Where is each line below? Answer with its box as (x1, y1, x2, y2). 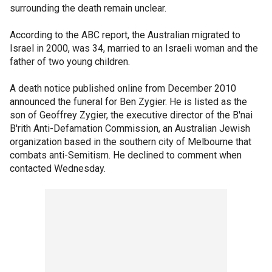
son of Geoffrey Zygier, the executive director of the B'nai (10, 109, 253, 121)
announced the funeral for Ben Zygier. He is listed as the (10, 96, 247, 107)
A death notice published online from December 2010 (10, 83, 236, 94)
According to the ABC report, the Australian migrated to (10, 29, 240, 41)
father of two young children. (10, 56, 130, 67)
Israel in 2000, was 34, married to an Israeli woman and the (10, 42, 258, 54)
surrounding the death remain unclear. (10, 2, 166, 14)
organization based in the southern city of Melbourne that (10, 136, 251, 148)
